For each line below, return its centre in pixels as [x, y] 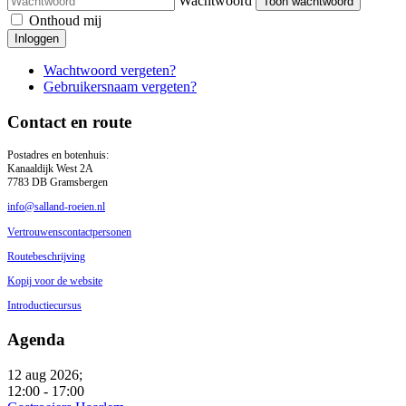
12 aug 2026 [43, 374]
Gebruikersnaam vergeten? [120, 86]
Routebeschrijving [46, 256]
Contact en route [69, 121]
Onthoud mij [65, 20]
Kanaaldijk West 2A [50, 169]
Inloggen [37, 38]
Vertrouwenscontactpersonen [69, 232]
